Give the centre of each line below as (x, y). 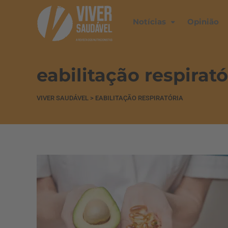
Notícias (149, 22)
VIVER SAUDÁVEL (63, 98)
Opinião (203, 22)
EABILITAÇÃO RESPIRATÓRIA (139, 98)
